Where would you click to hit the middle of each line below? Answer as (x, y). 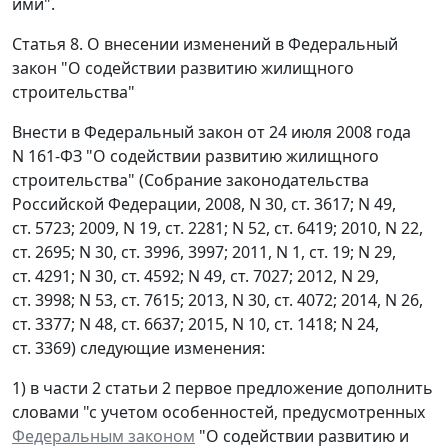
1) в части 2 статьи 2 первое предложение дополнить (222, 387)
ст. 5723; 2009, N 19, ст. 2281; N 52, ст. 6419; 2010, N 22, (217, 227)
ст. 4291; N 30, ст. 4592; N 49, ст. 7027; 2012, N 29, (195, 275)
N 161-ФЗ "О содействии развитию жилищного (195, 155)
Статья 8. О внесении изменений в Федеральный (205, 43)
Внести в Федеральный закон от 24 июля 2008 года (211, 131)
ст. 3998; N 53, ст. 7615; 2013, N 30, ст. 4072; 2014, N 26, (217, 299)
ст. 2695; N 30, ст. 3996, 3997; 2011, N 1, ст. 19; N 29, (204, 251)
